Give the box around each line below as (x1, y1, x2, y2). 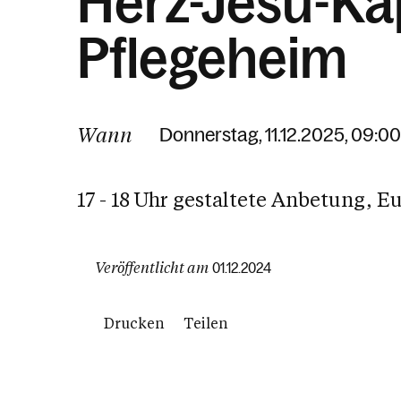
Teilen (183, 313, 229, 332)
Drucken (104, 313, 166, 332)
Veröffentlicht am (95, 258, 209, 277)
